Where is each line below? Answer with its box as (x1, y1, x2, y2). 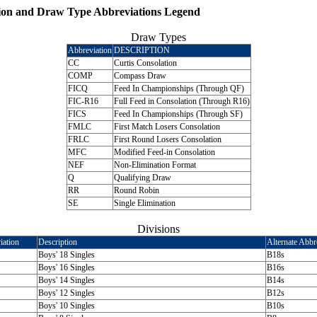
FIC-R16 (67, 96, 98, 106)
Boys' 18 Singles (38, 250, 95, 260)
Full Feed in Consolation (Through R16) (113, 96, 250, 106)
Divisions (137, 223, 180, 235)
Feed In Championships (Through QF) (113, 83, 244, 93)
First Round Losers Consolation (113, 134, 221, 144)
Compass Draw (113, 71, 166, 81)
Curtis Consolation (113, 58, 177, 68)
